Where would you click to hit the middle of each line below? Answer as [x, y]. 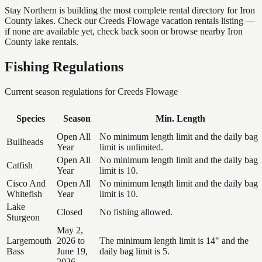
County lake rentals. [42, 42]
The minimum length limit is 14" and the [174, 240]
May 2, [70, 230]
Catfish [20, 165]
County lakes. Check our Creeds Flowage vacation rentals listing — [130, 20]
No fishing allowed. [136, 212]
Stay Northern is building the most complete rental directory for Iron [130, 10]
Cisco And [26, 183]
